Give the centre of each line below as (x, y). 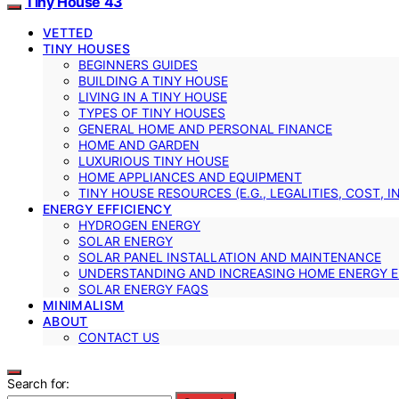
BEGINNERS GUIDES (138, 65)
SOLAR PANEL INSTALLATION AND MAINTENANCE (230, 257)
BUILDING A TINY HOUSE (153, 81)
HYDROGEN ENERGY (139, 225)
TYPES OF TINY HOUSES (152, 113)
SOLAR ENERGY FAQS (143, 289)
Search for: (39, 383)
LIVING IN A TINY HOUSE (153, 97)
